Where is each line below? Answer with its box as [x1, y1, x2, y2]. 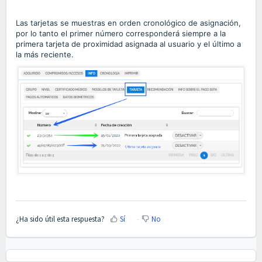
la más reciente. [16, 49, 76, 59]
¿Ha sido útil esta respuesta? [16, 214, 105, 225]
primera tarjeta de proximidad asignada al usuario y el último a [16, 39, 241, 49]
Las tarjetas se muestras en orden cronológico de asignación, [16, 18, 241, 27]
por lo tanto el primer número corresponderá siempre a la [16, 28, 226, 38]
